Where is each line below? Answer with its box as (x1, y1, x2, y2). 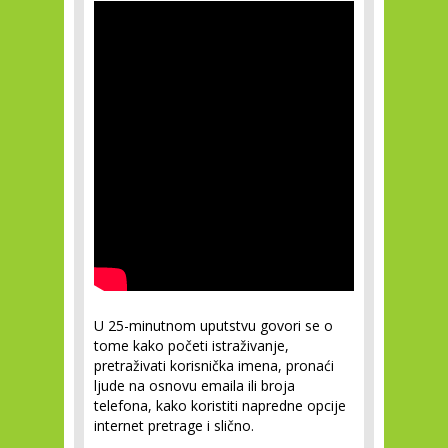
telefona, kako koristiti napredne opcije (94, 396, 346, 415)
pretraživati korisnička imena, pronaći (94, 356, 334, 375)
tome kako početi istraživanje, (94, 336, 289, 355)
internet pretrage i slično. (94, 416, 254, 435)
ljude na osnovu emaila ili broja (94, 376, 295, 395)
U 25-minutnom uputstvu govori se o (94, 316, 333, 335)
